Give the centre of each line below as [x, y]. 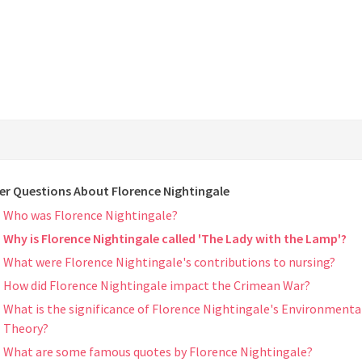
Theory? [26, 328]
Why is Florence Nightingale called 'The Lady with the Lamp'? [175, 239]
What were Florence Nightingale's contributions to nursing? [169, 262]
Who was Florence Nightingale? [90, 215]
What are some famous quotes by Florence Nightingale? [158, 352]
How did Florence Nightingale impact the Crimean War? [157, 286]
